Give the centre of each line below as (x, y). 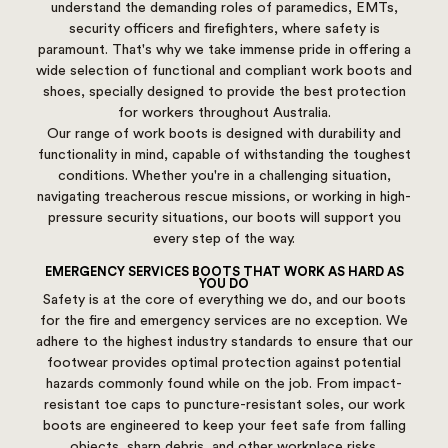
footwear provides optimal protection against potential (224, 363)
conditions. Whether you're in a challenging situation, (224, 176)
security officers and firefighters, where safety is (224, 29)
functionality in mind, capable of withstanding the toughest (224, 155)
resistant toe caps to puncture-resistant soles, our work (224, 405)
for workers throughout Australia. (224, 113)
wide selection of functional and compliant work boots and (224, 71)
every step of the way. (224, 239)
